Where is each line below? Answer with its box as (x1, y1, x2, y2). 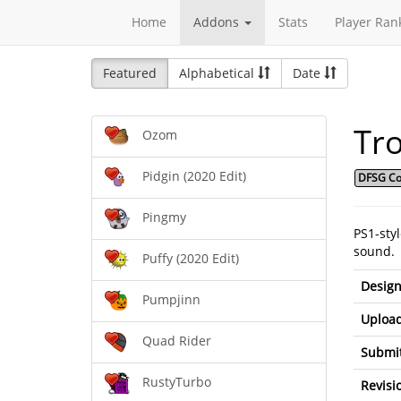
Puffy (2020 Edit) (142, 250, 239, 268)
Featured (103, 64, 157, 81)
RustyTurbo (142, 373, 211, 391)
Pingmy (142, 209, 186, 226)
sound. (353, 243, 395, 260)
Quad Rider (142, 332, 211, 350)
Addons (193, 13, 243, 30)
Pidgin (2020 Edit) (142, 167, 246, 185)
